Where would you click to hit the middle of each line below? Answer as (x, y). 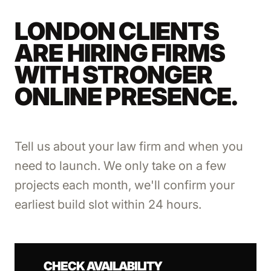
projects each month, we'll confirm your (125, 185)
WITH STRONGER (114, 75)
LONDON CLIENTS (117, 31)
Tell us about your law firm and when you (129, 146)
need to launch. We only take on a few (120, 166)
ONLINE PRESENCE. (126, 96)
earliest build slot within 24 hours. (108, 204)
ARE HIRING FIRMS (120, 53)
